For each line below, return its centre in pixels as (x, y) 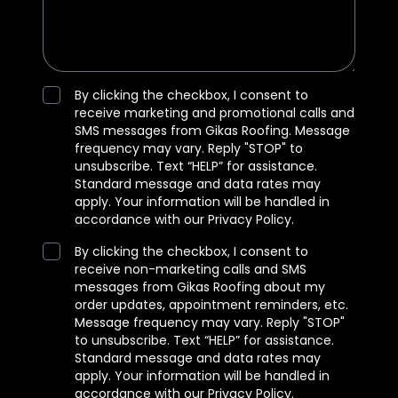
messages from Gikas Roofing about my (200, 287)
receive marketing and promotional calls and (215, 113)
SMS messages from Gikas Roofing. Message (212, 131)
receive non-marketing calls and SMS (191, 269)
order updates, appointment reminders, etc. (211, 305)
